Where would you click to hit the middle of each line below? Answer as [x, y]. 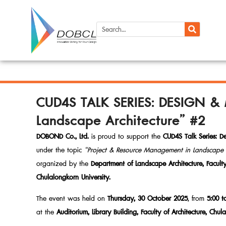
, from [197, 198]
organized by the [64, 164]
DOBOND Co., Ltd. [63, 137]
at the [46, 212]
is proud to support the [126, 137]
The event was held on [72, 198]
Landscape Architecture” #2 [121, 121]
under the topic [60, 150]
